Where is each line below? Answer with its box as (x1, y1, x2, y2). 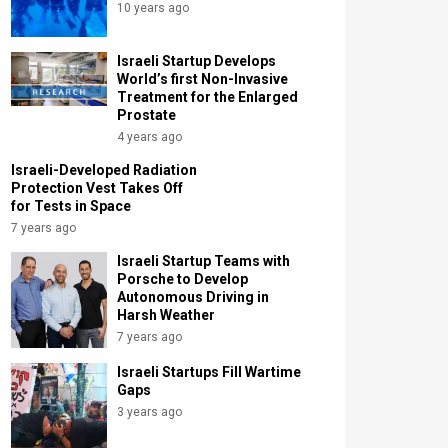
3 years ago (117, 405, 183, 420)
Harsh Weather (117, 307, 216, 324)
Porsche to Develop (117, 271, 249, 288)
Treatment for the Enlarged (117, 89, 299, 106)
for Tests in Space (11, 198, 131, 215)
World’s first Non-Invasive (117, 71, 289, 88)
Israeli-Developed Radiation (11, 162, 197, 179)
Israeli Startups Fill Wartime (117, 364, 302, 381)
